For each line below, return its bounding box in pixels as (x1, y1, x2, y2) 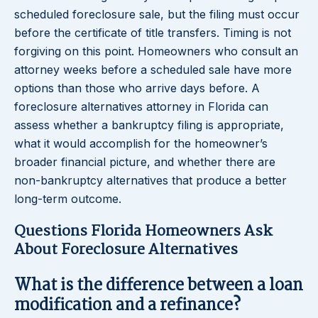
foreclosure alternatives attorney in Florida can (14, 99, 268, 114)
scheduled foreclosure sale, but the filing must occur (14, 7, 300, 22)
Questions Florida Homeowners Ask (14, 219, 273, 244)
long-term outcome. (14, 192, 121, 207)
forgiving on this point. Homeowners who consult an (14, 44, 298, 59)
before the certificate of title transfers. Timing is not (14, 26, 291, 40)
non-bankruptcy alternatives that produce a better (14, 173, 287, 188)
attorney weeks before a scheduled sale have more (14, 62, 292, 77)
